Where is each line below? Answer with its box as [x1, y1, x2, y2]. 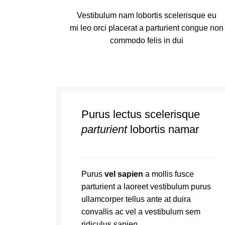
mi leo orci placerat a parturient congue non [69, 24, 223, 32]
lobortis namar [127, 123, 199, 136]
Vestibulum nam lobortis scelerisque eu [76, 11, 216, 20]
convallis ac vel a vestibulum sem [81, 207, 200, 216]
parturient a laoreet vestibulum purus [81, 182, 211, 191]
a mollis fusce [143, 170, 194, 178]
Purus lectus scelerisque [81, 108, 200, 121]
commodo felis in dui [109, 36, 183, 45]
